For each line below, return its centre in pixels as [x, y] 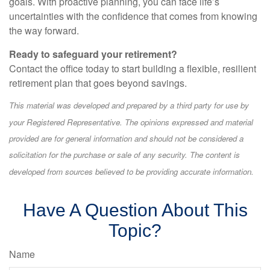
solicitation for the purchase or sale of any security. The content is [124, 154]
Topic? [135, 230]
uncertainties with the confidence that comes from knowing [133, 16]
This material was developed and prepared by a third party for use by [129, 105]
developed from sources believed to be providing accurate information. [131, 171]
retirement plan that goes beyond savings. [98, 83]
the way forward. [44, 30]
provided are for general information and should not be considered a [126, 138]
